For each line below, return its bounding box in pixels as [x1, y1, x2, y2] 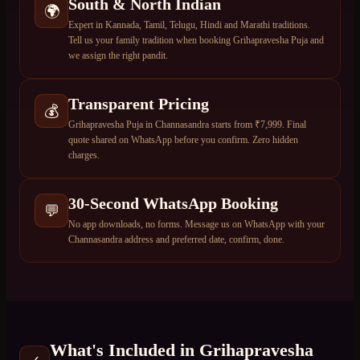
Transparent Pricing [68, 95, 209, 113]
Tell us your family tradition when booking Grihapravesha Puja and [68, 35, 324, 47]
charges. [68, 149, 100, 162]
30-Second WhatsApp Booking [68, 194, 278, 213]
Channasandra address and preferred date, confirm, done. [68, 234, 284, 246]
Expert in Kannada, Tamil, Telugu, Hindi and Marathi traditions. [68, 19, 310, 31]
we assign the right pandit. [68, 50, 168, 62]
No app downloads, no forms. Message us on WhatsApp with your [68, 219, 325, 231]
